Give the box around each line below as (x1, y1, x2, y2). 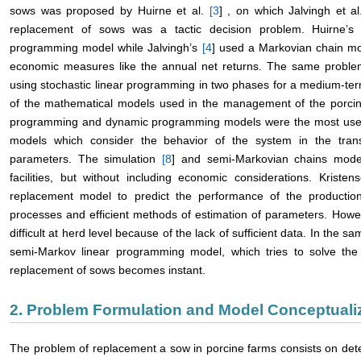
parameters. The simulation (10, 152, 163, 166)
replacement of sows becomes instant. (10, 263, 205, 277)
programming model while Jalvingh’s (10, 41, 202, 55)
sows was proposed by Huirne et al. (10, 4, 210, 18)
